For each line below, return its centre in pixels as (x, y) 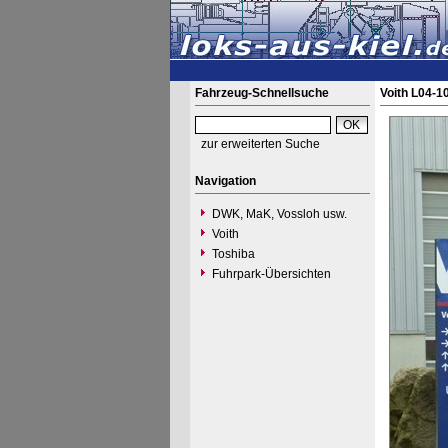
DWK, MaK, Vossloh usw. (279, 214)
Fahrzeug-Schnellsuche (261, 93)
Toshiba (233, 254)
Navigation (225, 181)
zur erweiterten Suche (260, 144)
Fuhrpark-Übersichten (271, 274)
